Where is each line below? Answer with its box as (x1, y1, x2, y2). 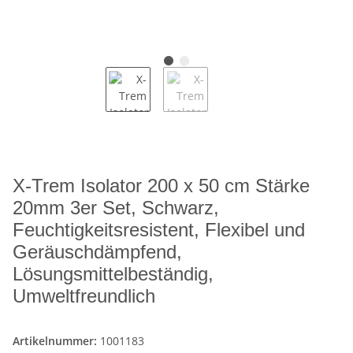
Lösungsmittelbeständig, (13, 263, 214, 285)
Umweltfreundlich (13, 285, 155, 307)
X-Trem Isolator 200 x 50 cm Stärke (13, 175, 310, 197)
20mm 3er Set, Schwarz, (13, 197, 219, 219)
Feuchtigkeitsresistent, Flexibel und (13, 219, 305, 241)
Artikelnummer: (13, 333, 100, 349)
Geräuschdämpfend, (13, 241, 182, 263)
